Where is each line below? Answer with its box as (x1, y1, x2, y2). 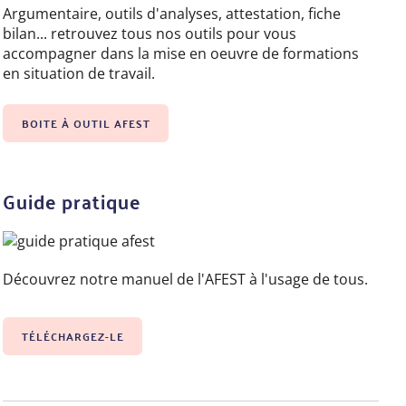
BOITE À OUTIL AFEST (21, 112, 150, 133)
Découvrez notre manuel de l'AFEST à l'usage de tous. (3, 269, 372, 290)
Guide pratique (3, 182, 141, 219)
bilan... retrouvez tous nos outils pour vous (3, 24, 297, 44)
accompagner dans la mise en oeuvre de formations (3, 43, 360, 64)
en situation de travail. (3, 63, 159, 84)
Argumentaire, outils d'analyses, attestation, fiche (3, 4, 342, 24)
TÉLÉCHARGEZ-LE (21, 325, 124, 346)
